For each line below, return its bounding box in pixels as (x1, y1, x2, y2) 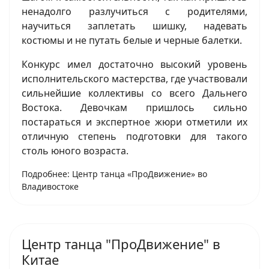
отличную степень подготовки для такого (22, 130, 247, 144)
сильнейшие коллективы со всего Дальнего (22, 86, 247, 100)
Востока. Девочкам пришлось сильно (22, 101, 247, 115)
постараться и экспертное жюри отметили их (22, 115, 247, 129)
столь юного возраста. (22, 144, 128, 158)
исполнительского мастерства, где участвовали (22, 72, 247, 86)
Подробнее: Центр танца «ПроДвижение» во (22, 168, 207, 180)
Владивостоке (22, 181, 79, 193)
